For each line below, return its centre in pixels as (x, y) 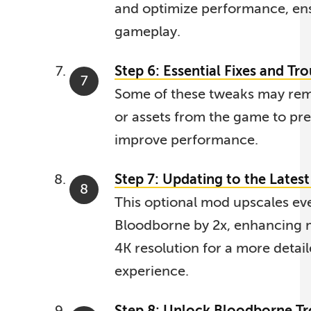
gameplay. (148, 31)
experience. (152, 271)
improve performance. (186, 140)
